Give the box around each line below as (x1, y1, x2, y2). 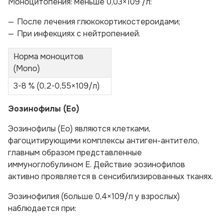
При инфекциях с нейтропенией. (17, 28, 140, 39)
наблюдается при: (8, 203, 76, 214)
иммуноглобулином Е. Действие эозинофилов (8, 159, 185, 170)
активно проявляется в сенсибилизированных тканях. (8, 171, 213, 182)
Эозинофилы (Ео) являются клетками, (8, 123, 150, 134)
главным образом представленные (8, 147, 142, 158)
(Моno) (13, 63, 40, 74)
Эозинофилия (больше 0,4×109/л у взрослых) (8, 191, 180, 202)
